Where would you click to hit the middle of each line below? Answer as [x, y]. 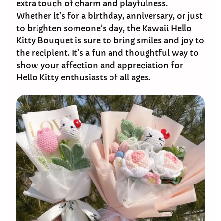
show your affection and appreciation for [100, 65]
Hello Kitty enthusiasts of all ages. [83, 78]
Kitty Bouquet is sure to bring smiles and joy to [110, 41]
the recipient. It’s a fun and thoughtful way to [108, 53]
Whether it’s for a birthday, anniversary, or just [110, 16]
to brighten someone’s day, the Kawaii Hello [104, 28]
